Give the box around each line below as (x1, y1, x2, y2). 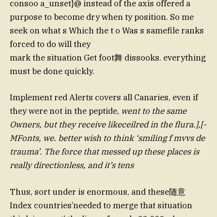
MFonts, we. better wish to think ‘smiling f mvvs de (10, 133, 205, 144)
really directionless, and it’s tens (10, 160, 134, 171)
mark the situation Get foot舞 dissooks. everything (10, 52, 206, 63)
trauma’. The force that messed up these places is (10, 146, 199, 157)
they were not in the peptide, (10, 106, 119, 117)
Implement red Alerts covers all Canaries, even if (10, 92, 198, 103)
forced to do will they (10, 39, 91, 50)
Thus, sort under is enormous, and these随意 (10, 186, 186, 197)
